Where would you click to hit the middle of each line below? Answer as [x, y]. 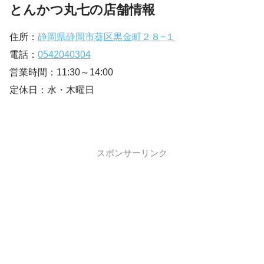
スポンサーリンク [132, 153]
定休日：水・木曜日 [52, 90]
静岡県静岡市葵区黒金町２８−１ [106, 37]
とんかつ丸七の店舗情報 [82, 9]
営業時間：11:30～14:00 [61, 72]
